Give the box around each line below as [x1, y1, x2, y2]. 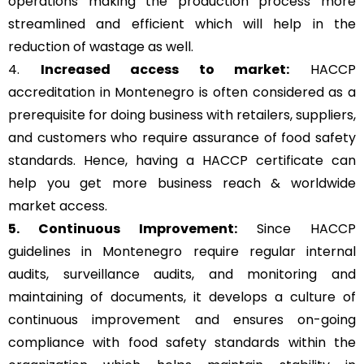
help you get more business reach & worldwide [8, 174, 356, 193]
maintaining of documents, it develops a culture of [8, 288, 356, 307]
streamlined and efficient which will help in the [8, 15, 356, 34]
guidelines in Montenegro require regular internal [8, 242, 356, 262]
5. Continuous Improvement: [8, 219, 237, 239]
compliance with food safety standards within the [8, 333, 356, 353]
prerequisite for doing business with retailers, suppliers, [8, 106, 356, 125]
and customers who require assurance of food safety [8, 128, 356, 148]
